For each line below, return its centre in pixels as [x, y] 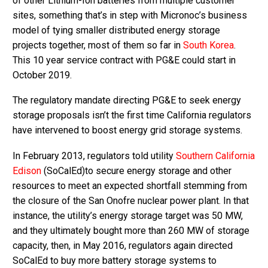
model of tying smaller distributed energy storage [116, 30]
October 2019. [42, 75]
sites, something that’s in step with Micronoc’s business [130, 15]
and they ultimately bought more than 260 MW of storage [131, 230]
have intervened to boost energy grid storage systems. [127, 130]
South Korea [208, 45]
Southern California [215, 156]
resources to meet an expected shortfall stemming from [130, 185]
